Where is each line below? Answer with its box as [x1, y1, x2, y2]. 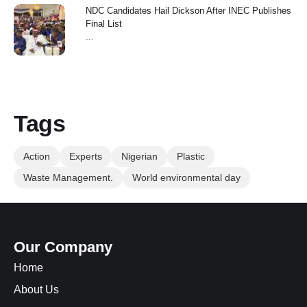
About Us [14, 283, 59, 295]
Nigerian [121, 150, 158, 162]
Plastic [177, 150, 205, 162]
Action [23, 150, 50, 162]
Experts [69, 150, 102, 162]
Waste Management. [23, 171, 113, 183]
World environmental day [132, 171, 241, 183]
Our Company [14, 238, 112, 256]
